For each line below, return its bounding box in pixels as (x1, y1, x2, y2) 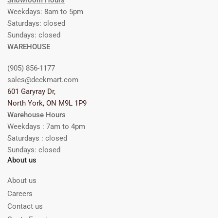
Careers (7, 189, 33, 198)
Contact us (7, 202, 43, 211)
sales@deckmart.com (7, 75, 78, 85)
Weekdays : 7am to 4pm (7, 122, 85, 131)
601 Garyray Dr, (7, 87, 55, 96)
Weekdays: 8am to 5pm (7, 7, 83, 17)
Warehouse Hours (7, 110, 66, 120)
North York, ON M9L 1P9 (7, 99, 87, 108)
